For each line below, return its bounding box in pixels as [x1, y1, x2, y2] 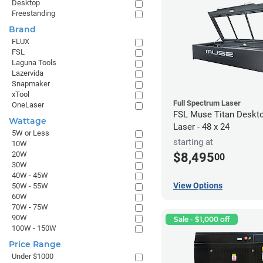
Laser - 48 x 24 [173, 122, 230, 133]
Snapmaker [12, 79, 50, 88]
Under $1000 [12, 252, 53, 261]
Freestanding [12, 9, 55, 18]
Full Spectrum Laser [173, 99, 241, 108]
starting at [173, 137, 213, 148]
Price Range [9, 239, 61, 249]
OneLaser [12, 100, 44, 109]
